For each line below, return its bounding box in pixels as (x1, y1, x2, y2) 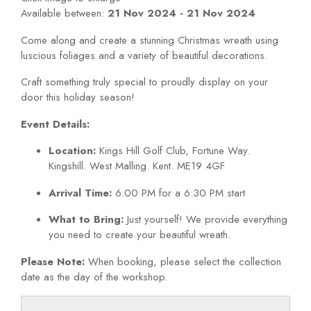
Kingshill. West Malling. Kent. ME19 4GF (49, 158, 225, 174)
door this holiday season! (21, 90, 135, 105)
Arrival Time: (49, 185, 112, 201)
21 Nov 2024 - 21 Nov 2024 (104, 6, 255, 21)
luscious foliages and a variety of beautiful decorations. (21, 47, 267, 63)
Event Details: (21, 116, 90, 132)
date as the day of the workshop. (21, 269, 167, 285)
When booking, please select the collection (85, 253, 281, 269)
